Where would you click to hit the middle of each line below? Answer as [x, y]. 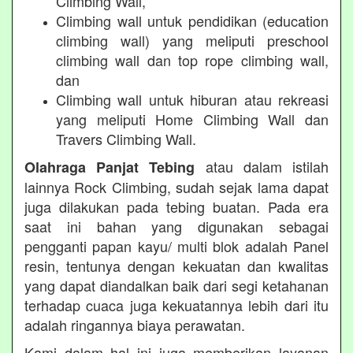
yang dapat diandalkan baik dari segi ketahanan [176, 285]
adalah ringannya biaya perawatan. [135, 324]
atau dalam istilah [262, 166]
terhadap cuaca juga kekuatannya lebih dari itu [176, 305]
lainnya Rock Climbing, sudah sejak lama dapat [176, 186]
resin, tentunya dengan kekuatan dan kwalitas [176, 265]
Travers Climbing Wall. [126, 138]
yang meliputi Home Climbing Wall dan [192, 119]
